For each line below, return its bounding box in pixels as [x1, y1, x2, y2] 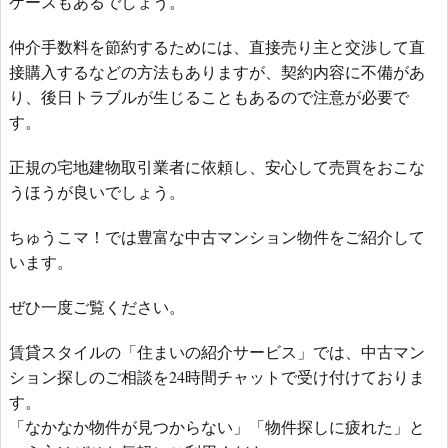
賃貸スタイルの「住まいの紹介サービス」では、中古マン [9, 341, 425, 363]
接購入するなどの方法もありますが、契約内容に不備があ [9, 61, 425, 83]
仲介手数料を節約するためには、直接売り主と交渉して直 [9, 36, 425, 58]
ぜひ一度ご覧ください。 [9, 296, 185, 318]
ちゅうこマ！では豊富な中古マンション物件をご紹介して [9, 226, 425, 248]
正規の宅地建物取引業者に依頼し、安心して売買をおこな [9, 156, 425, 178]
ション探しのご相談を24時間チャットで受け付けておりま [9, 366, 425, 388]
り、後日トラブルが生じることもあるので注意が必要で [9, 86, 409, 108]
